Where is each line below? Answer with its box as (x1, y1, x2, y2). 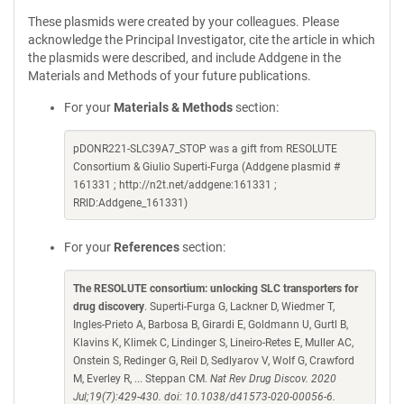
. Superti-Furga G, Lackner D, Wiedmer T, (144, 300, 335, 313)
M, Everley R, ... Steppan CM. (73, 372, 210, 385)
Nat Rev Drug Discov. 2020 (210, 372, 336, 385)
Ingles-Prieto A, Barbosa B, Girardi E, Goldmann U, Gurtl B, (73, 318, 348, 331)
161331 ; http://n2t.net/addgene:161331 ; (73, 179, 277, 191)
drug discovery (73, 300, 144, 313)
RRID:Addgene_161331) (73, 197, 188, 209)
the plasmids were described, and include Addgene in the (28, 50, 341, 65)
